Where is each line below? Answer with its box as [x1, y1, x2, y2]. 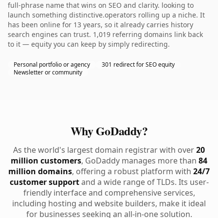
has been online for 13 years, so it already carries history [8, 20, 193, 29]
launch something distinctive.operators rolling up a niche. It [8, 10, 205, 19]
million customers [11, 155, 81, 166]
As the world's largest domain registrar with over [13, 145, 196, 155]
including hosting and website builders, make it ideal [12, 198, 206, 209]
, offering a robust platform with [72, 166, 193, 177]
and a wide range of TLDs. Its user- [79, 177, 209, 187]
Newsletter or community [14, 68, 82, 76]
